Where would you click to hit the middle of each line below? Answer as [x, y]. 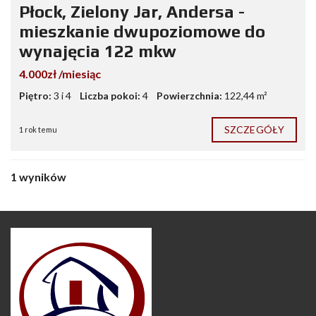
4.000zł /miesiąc [60, 74]
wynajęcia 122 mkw [98, 51]
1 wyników [38, 177]
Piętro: [35, 96]
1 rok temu [38, 130]
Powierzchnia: [189, 96]
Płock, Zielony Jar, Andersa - [132, 12]
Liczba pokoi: [110, 96]
